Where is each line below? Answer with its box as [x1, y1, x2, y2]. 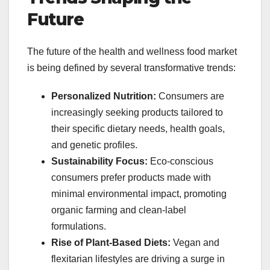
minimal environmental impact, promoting [51, 189, 227, 199]
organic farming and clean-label [51, 205, 186, 216]
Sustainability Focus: [51, 156, 148, 167]
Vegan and [171, 237, 219, 248]
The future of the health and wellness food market [27, 46, 237, 57]
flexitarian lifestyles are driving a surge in [51, 254, 225, 265]
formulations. [51, 221, 106, 232]
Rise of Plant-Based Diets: [51, 237, 171, 248]
